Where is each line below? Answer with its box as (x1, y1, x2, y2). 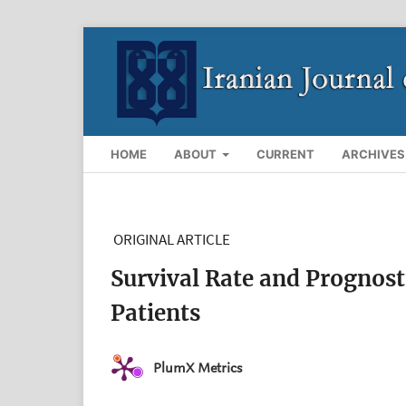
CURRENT (256, 146, 315, 161)
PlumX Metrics (153, 361, 242, 376)
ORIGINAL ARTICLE (113, 228, 230, 249)
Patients (111, 298, 200, 327)
